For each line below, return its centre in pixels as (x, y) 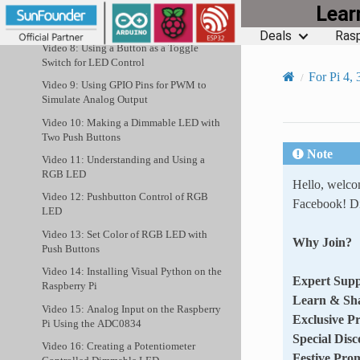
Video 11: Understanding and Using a (124, 160)
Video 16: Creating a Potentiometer (119, 346)
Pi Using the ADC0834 (92, 323)
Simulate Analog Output (95, 100)
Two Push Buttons (82, 137)
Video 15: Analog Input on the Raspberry (132, 309)
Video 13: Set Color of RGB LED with (125, 234)
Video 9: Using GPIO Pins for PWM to (125, 85)
